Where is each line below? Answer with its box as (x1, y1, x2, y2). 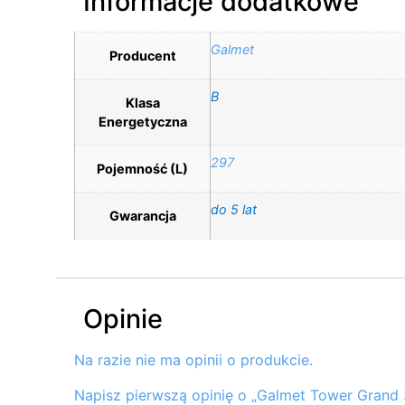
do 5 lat (211, 201, 257, 217)
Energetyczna (98, 113, 187, 129)
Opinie (83, 303, 163, 335)
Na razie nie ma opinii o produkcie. (74, 351, 313, 370)
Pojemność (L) (97, 160, 188, 176)
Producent (108, 47, 176, 63)
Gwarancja (108, 207, 176, 223)
